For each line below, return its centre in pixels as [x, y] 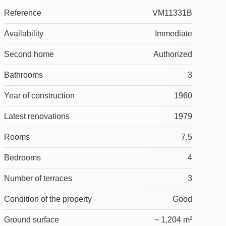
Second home [29, 54]
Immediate [173, 34]
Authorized [173, 54]
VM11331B [172, 13]
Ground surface [31, 220]
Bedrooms [22, 158]
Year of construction [39, 96]
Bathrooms [23, 75]
